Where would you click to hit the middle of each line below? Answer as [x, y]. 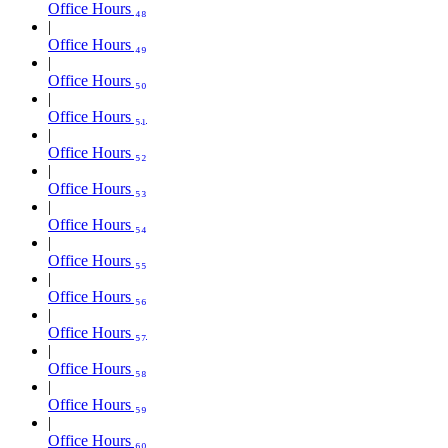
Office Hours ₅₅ [97, 260]
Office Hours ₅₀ [97, 80]
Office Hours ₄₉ [97, 44]
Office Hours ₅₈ [97, 368]
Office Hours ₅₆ [97, 296]
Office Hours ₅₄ [97, 224]
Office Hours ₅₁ [97, 116]
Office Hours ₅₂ [97, 152]
